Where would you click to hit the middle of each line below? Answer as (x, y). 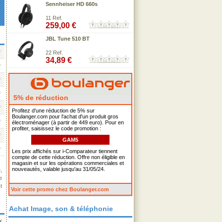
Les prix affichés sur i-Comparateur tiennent (65, 151)
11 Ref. (54, 18)
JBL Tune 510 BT (68, 39)
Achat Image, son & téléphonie (61, 209)
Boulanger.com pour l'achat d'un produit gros (65, 116)
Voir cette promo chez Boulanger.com (60, 189)
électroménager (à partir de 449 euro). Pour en (68, 122)
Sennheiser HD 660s (72, 4)
